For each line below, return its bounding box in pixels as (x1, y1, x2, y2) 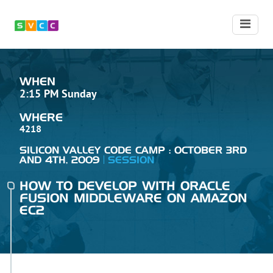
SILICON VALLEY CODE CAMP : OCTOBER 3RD (19, 146, 247, 155)
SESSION (107, 155, 154, 165)
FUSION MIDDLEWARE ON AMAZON (19, 193, 247, 205)
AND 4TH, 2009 (19, 155, 100, 165)
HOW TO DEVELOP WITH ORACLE (19, 180, 230, 193)
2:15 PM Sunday (19, 88, 97, 102)
